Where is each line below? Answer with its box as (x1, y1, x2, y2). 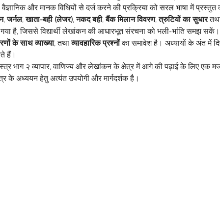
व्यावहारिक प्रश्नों (71, 38, 120, 49)
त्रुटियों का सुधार (159, 15, 208, 25)
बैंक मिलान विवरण (106, 15, 155, 25)
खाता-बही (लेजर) (26, 15, 73, 25)
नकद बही (76, 15, 102, 25)
